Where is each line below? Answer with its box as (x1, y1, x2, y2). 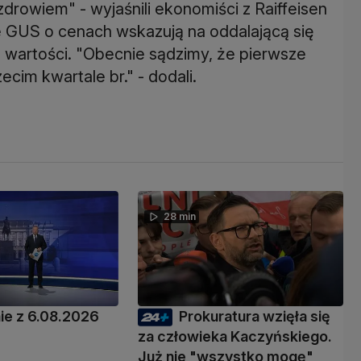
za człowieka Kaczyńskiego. (137, 327, 332, 345)
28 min (163, 210, 196, 222)
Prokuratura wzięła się (178, 307, 330, 325)
